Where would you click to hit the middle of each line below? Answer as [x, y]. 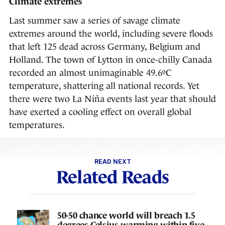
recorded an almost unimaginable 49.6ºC [90, 73]
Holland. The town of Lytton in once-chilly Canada [110, 60]
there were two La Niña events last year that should [113, 99]
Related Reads [113, 177]
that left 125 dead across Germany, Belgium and [105, 47]
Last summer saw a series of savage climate [95, 21]
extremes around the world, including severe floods [111, 34]
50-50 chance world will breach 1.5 [126, 215]
